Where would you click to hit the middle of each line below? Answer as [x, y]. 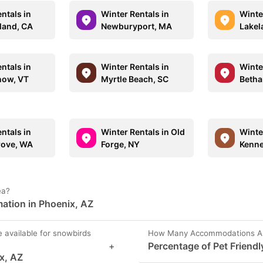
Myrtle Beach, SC [135, 79]
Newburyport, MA [137, 26]
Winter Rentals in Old [143, 132]
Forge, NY [121, 144]
